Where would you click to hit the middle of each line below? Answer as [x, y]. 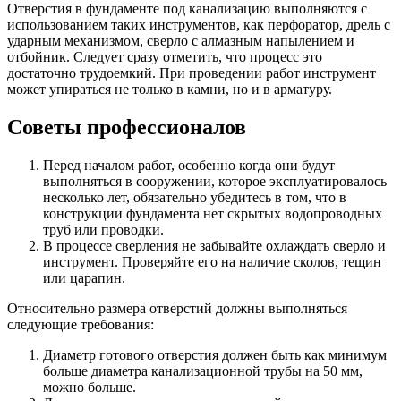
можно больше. [90, 388]
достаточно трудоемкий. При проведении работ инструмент [192, 73]
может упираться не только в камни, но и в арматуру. [170, 90]
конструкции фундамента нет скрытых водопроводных [213, 214]
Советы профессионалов [127, 128]
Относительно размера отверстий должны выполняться [177, 309]
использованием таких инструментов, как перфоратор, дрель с [199, 25]
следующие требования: [81, 325]
